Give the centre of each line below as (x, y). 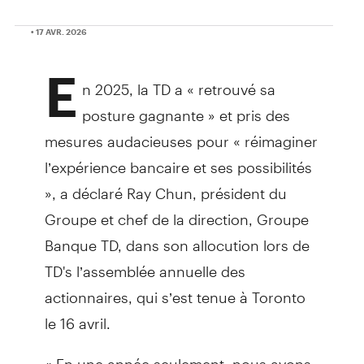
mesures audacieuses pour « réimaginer (181, 134)
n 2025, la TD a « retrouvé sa (179, 82)
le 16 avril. (77, 316)
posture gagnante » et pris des (186, 108)
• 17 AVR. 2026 (59, 31)
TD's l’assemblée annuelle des (145, 264)
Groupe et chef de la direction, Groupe (176, 212)
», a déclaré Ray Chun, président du (165, 186)
